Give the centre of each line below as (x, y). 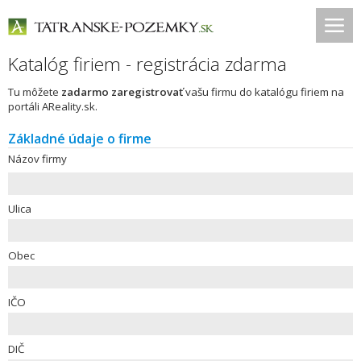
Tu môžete (35, 92)
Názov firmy (37, 159)
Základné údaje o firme (80, 139)
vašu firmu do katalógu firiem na (263, 92)
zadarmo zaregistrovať (122, 92)
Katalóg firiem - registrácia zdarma (147, 64)
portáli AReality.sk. (53, 106)
